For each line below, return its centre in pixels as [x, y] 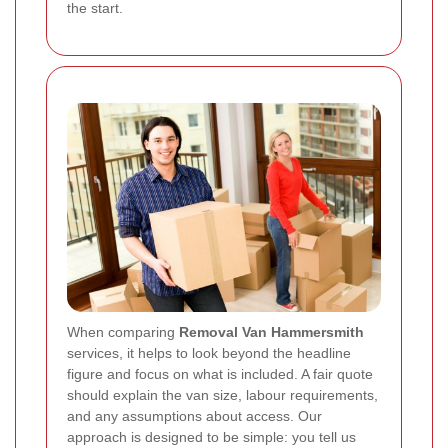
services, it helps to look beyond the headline [209, 352]
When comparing [123, 331]
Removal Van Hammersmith [271, 331]
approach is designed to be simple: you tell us [211, 436]
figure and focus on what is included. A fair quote [220, 373]
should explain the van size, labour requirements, [222, 394]
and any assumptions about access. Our [194, 415]
